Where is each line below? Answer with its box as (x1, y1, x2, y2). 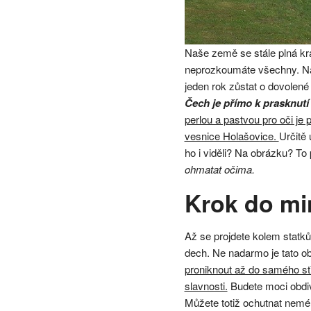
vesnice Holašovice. (184, 128, 279, 143)
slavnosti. (184, 278, 228, 293)
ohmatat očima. (184, 161, 255, 176)
